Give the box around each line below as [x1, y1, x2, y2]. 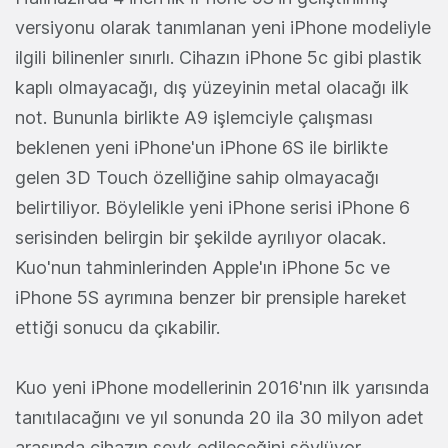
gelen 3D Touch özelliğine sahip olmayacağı [15, 166, 379, 188]
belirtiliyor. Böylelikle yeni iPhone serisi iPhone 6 [15, 196, 410, 218]
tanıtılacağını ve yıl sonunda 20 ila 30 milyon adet [15, 406, 424, 428]
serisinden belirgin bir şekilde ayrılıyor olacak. [15, 226, 386, 248]
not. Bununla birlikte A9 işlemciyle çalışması [15, 106, 373, 128]
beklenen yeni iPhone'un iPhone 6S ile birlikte [15, 136, 388, 158]
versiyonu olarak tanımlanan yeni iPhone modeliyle [15, 16, 431, 38]
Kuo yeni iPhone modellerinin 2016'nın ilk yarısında [15, 376, 429, 398]
